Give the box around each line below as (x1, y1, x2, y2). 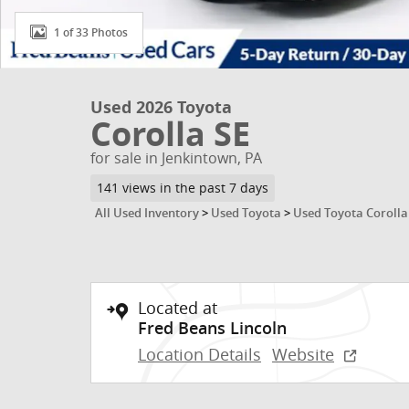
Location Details (138, 342, 261, 365)
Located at (138, 296, 217, 319)
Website (272, 342, 334, 365)
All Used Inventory (95, 205, 199, 220)
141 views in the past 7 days (96, 179, 268, 196)
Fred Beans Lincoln (138, 318, 287, 338)
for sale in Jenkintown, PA (90, 148, 262, 168)
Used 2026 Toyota (90, 96, 232, 119)
